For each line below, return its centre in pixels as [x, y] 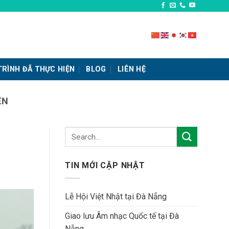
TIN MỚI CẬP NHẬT [105, 166]
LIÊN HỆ [132, 69]
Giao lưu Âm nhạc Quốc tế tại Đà [122, 216]
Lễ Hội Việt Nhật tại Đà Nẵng [116, 196]
